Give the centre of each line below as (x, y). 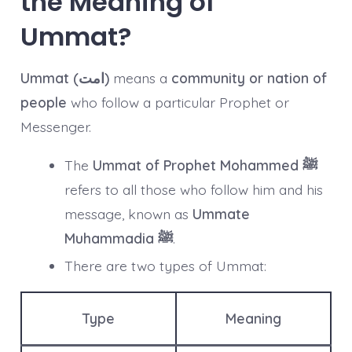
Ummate (221, 213)
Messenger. (55, 126)
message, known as (128, 213)
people (43, 102)
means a (140, 77)
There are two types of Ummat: (165, 265)
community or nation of (249, 77)
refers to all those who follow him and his (193, 189)
